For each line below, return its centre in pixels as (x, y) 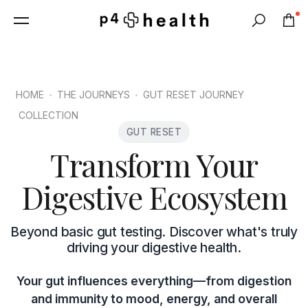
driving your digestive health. (154, 247)
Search (269, 23)
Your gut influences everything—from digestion (154, 281)
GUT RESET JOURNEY (194, 95)
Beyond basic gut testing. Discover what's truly (154, 232)
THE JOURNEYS (93, 95)
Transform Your (154, 165)
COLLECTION (47, 115)
